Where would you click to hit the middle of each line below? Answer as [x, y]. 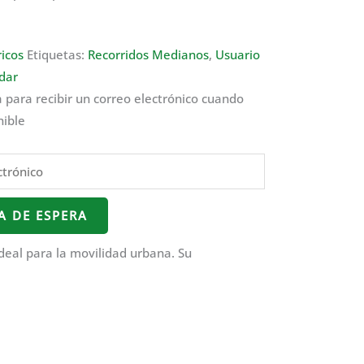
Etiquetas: [57, 55]
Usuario [238, 55]
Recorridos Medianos [148, 55]
